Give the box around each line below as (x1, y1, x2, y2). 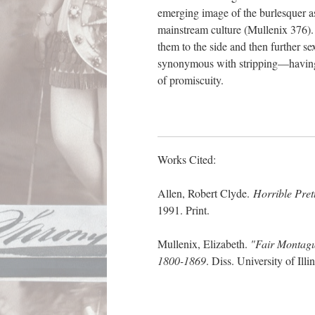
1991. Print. (157, 202, 210, 217)
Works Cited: (157, 152, 216, 167)
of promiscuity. (157, 72, 227, 87)
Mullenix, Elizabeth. (157, 236, 250, 251)
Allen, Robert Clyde (157, 186, 247, 200)
